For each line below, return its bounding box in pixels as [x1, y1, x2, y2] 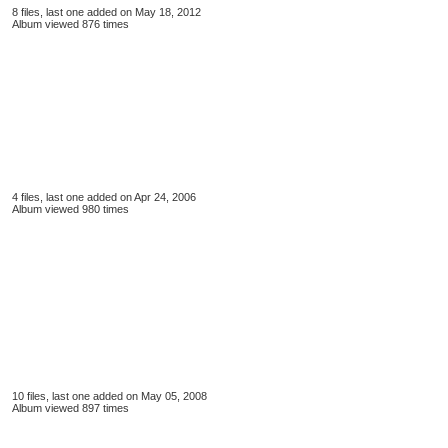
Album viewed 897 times [12, 402, 129, 414]
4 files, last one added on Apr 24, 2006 [12, 191, 196, 203]
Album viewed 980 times [12, 203, 129, 215]
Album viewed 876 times [12, 18, 129, 30]
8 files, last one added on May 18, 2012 [12, 6, 201, 18]
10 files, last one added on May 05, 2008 [12, 390, 207, 402]
